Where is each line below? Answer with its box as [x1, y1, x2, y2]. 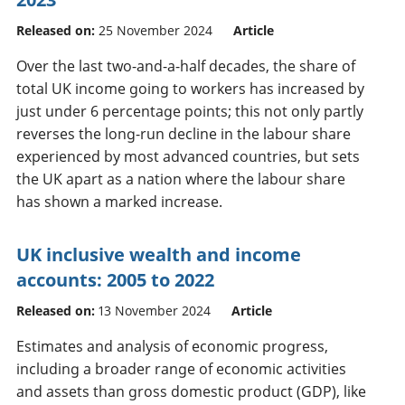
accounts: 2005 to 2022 [16, 267, 214, 292]
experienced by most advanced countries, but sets [16, 146, 360, 166]
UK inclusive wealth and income [16, 241, 301, 267]
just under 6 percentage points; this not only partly [16, 100, 363, 121]
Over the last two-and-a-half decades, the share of [16, 55, 355, 76]
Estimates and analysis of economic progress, [16, 335, 328, 356]
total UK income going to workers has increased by [16, 78, 364, 99]
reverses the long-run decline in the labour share [16, 123, 351, 144]
